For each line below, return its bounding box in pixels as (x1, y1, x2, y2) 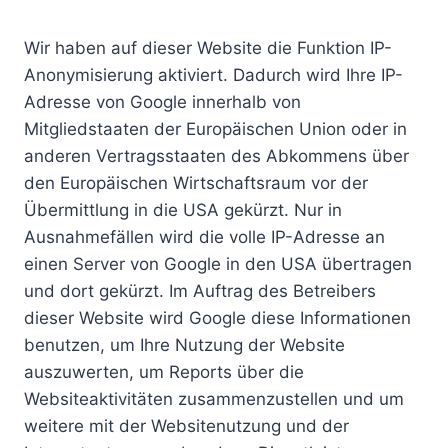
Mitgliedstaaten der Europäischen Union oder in (24, 119, 407, 139)
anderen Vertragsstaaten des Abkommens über (24, 146, 409, 166)
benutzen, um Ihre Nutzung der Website (24, 335, 345, 355)
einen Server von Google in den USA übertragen (24, 254, 412, 274)
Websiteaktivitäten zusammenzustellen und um (24, 389, 404, 409)
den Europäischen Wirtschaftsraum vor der (24, 173, 368, 193)
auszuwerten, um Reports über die (24, 362, 304, 382)
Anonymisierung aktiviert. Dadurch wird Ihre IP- (24, 65, 403, 85)
